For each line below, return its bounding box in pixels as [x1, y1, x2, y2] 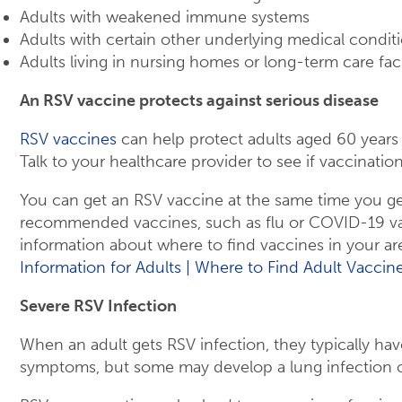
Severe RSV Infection [20, 296, 177, 317]
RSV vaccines [20, 129, 117, 150]
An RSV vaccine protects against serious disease [20, 91, 379, 111]
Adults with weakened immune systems [20, 7, 310, 28]
